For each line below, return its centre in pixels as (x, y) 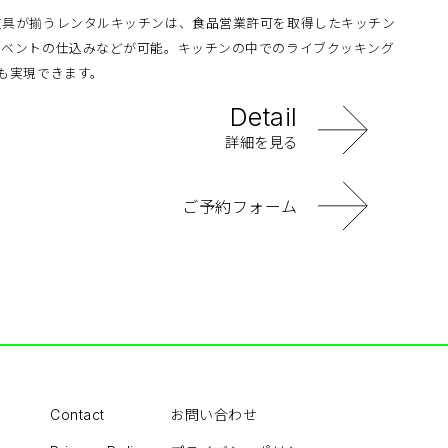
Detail (263, 116)
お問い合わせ (214, 414)
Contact (77, 414)
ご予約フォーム (240, 206)
